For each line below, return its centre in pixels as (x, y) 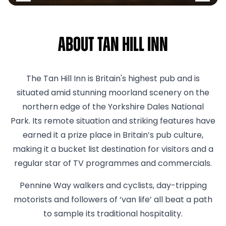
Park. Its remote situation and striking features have (113, 122)
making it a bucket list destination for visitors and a (113, 150)
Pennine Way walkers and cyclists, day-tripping (113, 186)
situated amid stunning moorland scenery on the (113, 93)
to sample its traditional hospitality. (113, 214)
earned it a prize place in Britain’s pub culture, (113, 136)
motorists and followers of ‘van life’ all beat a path (113, 200)
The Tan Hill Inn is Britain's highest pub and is (113, 79)
